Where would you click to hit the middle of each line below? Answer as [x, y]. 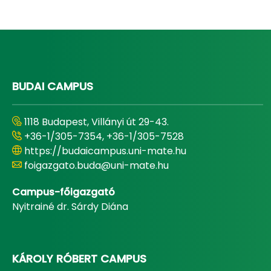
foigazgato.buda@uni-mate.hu [96, 165]
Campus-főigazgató [64, 192]
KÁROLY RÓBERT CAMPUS [79, 259]
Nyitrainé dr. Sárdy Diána [70, 207]
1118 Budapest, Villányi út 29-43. [96, 122]
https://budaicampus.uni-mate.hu [105, 151]
